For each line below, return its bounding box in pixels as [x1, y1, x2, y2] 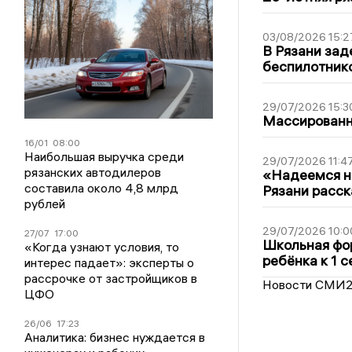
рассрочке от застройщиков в [24, 269, 198, 286]
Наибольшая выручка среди [24, 148, 185, 164]
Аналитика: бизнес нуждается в [24, 328, 206, 345]
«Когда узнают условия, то [24, 238, 180, 255]
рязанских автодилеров [24, 163, 162, 180]
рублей [24, 195, 66, 211]
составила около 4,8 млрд [24, 179, 179, 196]
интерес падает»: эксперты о [24, 254, 195, 270]
